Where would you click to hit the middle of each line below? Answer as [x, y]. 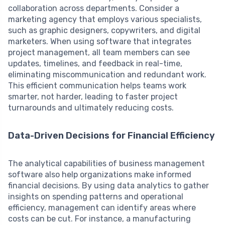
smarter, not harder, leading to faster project [93, 96]
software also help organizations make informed [100, 174]
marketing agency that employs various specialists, [105, 19]
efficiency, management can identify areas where [102, 207]
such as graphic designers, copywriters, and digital [104, 30]
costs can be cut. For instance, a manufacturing [99, 218]
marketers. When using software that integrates [100, 41]
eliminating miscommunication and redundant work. [107, 74]
